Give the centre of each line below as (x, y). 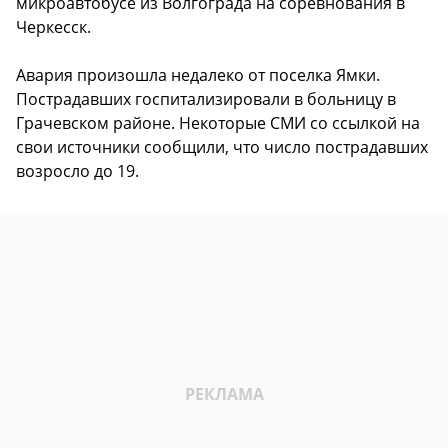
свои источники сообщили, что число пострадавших (222, 146)
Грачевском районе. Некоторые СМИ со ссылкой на (218, 122)
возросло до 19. (77, 170)
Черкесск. (53, 26)
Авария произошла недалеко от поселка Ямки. (198, 74)
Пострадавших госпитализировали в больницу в (206, 98)
